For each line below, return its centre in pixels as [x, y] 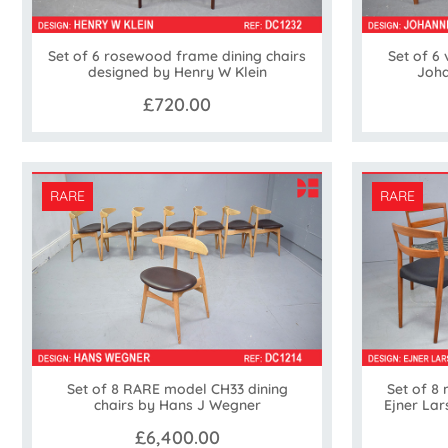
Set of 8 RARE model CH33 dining [177, 388]
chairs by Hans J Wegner [177, 404]
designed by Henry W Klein [177, 72]
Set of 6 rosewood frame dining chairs [177, 56]
